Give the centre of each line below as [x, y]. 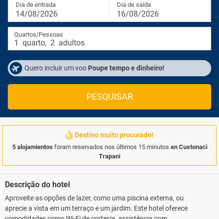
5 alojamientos [32, 147]
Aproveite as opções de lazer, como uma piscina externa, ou [94, 198]
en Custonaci [189, 147]
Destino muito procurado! [114, 135]
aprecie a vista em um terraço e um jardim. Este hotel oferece [96, 208]
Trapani [109, 156]
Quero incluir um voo [56, 68]
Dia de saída [134, 5]
